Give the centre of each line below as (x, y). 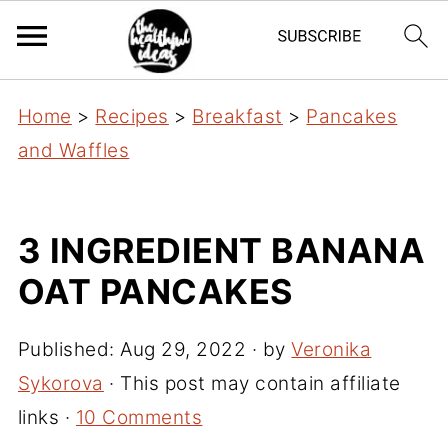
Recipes (132, 116)
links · (46, 417)
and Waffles (73, 150)
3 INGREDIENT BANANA (221, 250)
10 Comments (139, 417)
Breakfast (237, 116)
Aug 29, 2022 (183, 349)
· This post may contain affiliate (252, 383)
